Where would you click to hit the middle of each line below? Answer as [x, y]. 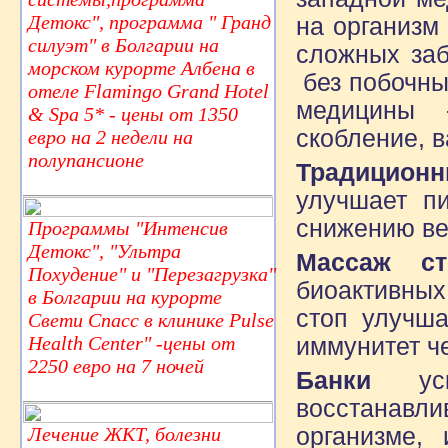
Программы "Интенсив [128, 227]
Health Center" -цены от [131, 342]
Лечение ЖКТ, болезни [124, 433]
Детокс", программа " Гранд [149, 21]
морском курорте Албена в [141, 67]
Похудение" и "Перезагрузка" [152, 273]
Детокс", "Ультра [104, 250]
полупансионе [86, 159]
